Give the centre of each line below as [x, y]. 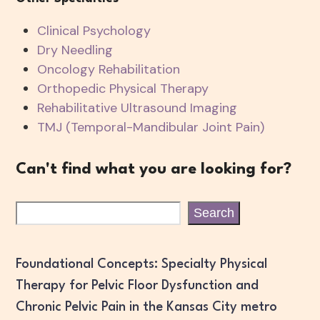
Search [214, 213]
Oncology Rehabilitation [109, 69]
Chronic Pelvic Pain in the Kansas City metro [147, 307]
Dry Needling [75, 50]
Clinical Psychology [94, 31]
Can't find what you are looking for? [154, 169]
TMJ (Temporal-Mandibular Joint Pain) [151, 127]
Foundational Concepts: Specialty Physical [142, 264]
